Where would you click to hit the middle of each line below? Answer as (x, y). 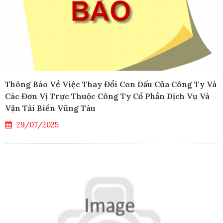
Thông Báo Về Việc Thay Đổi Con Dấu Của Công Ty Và (111, 84)
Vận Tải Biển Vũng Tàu (50, 108)
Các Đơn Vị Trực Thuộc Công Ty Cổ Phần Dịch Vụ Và (107, 96)
